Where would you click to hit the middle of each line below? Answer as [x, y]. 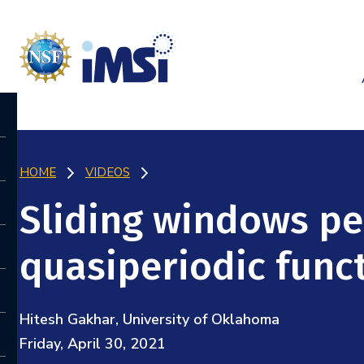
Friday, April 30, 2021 [93, 344]
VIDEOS [108, 172]
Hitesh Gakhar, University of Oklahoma [149, 319]
